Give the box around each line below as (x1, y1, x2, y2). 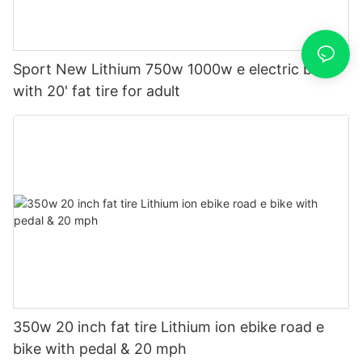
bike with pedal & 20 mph (13, 339, 187, 357)
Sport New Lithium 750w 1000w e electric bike (13, 60, 331, 78)
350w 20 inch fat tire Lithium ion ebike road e (13, 318, 324, 335)
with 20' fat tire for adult (13, 82, 180, 99)
